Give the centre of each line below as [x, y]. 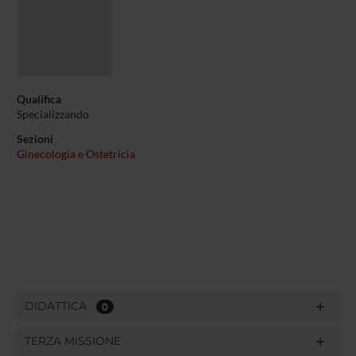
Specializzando [52, 114]
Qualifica [39, 99]
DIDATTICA [60, 306]
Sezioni [35, 139]
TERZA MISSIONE [72, 341]
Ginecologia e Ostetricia [75, 154]
